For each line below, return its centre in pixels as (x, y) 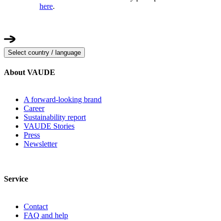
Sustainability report (55, 117)
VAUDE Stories (49, 126)
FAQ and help (46, 215)
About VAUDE (30, 72)
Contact (36, 206)
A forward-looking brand (63, 100)
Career (34, 109)
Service (16, 179)
